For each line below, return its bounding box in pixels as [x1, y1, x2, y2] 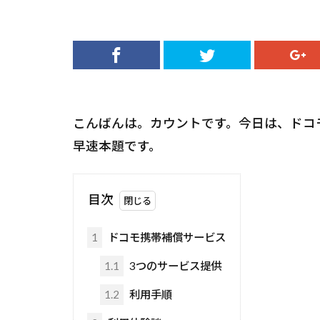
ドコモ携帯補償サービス [105, 230, 226, 244]
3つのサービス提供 [127, 259, 222, 272]
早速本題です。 [73, 138, 161, 154]
